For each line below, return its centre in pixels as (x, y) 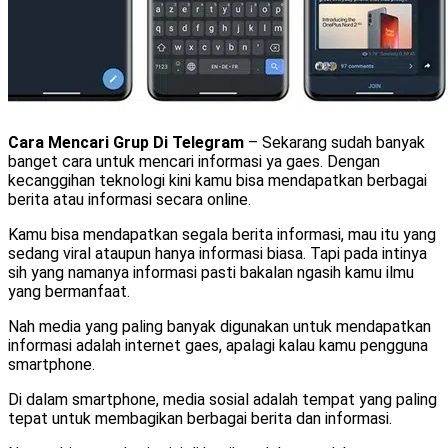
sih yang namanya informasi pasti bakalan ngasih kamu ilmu (211, 272)
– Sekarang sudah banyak (334, 142)
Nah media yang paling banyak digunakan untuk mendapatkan (219, 326)
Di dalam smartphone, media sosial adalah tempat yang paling (222, 399)
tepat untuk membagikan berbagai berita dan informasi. (200, 418)
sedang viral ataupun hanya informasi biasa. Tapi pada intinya (217, 253)
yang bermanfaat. (69, 291)
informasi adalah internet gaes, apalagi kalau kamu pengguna (218, 345)
